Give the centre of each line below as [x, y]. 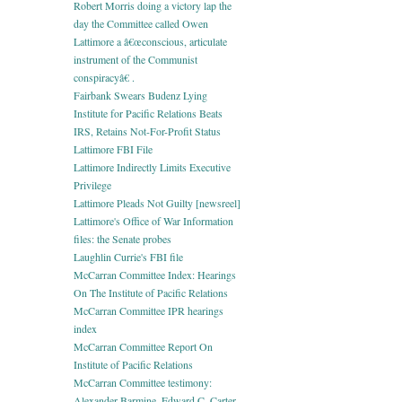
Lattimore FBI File [113, 149]
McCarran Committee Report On [143, 346]
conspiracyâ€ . [104, 77]
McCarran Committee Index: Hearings [155, 274]
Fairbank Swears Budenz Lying [140, 95]
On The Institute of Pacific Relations [151, 292]
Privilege [92, 184]
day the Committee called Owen [141, 23]
